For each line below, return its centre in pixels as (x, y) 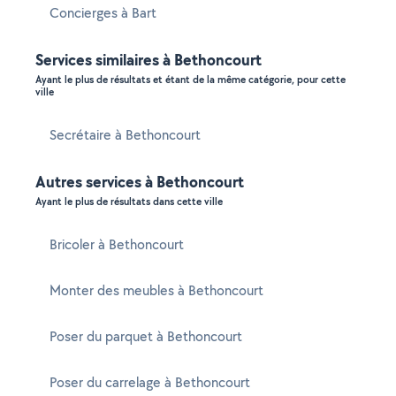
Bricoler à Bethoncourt (117, 244)
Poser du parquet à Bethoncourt (146, 336)
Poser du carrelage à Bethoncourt (150, 382)
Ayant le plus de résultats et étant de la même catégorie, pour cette (190, 80)
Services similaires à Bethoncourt (148, 60)
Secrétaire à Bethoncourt (125, 135)
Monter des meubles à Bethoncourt (156, 290)
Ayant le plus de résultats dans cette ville (129, 202)
